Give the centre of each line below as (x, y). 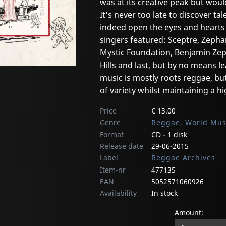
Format (112, 135)
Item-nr (113, 170)
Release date (122, 146)
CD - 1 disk (169, 135)
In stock (164, 193)
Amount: (189, 213)
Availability (118, 193)
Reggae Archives (183, 158)
